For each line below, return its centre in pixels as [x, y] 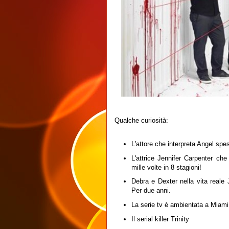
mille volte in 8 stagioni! [166, 167]
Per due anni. [151, 191]
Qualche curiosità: [141, 120]
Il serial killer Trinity [161, 219]
